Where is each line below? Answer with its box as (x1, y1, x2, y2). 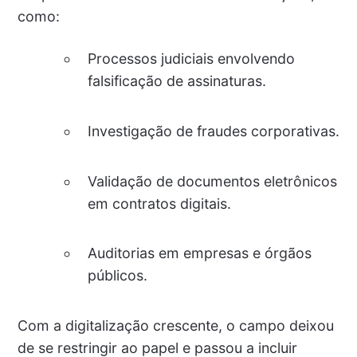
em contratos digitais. (87, 194, 231, 212)
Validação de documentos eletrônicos (87, 172, 337, 190)
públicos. (87, 267, 147, 284)
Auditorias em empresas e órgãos (87, 245, 312, 262)
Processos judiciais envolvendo (87, 50, 295, 68)
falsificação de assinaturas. (87, 73, 266, 90)
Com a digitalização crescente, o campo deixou (17, 317, 334, 335)
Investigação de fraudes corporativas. (87, 123, 339, 140)
